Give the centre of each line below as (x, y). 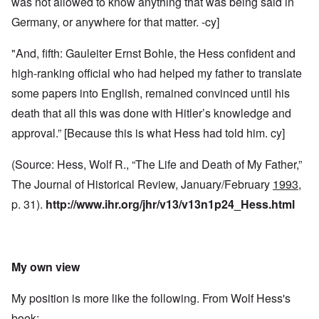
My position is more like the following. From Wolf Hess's (151, 298)
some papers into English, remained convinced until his (151, 93)
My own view (46, 267)
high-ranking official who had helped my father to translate (157, 73)
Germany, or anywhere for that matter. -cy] (115, 22)
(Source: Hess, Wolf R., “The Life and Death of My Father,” (157, 164)
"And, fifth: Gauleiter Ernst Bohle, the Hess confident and (153, 53)
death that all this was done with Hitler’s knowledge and (151, 113)
